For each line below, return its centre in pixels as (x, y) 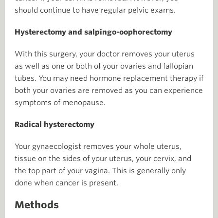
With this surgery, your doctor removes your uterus (105, 54)
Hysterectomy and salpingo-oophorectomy (93, 32)
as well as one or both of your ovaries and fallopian (104, 66)
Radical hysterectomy (54, 125)
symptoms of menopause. (60, 103)
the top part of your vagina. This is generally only (100, 171)
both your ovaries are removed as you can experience (109, 91)
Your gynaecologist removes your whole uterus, (98, 146)
